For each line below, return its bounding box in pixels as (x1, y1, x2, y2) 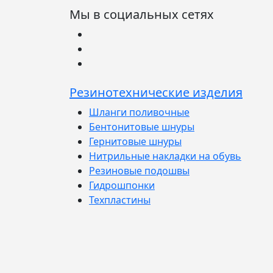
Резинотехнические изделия (69, 83, 243, 101)
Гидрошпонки (89, 178, 155, 192)
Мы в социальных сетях (69, 5, 214, 23)
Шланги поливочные (89, 105, 190, 119)
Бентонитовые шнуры (89, 119, 194, 133)
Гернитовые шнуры (89, 134, 182, 148)
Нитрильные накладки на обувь (89, 149, 241, 163)
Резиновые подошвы (89, 163, 190, 177)
